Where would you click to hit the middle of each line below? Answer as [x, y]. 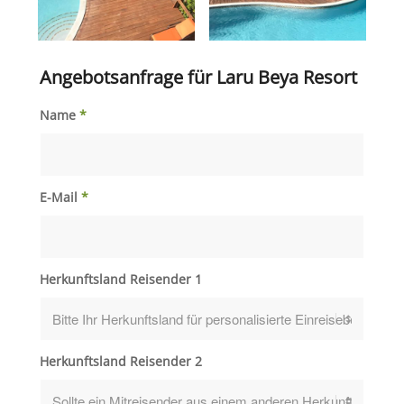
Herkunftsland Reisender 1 [120, 280]
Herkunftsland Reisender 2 [120, 362]
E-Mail [60, 197]
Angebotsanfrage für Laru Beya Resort [198, 78]
